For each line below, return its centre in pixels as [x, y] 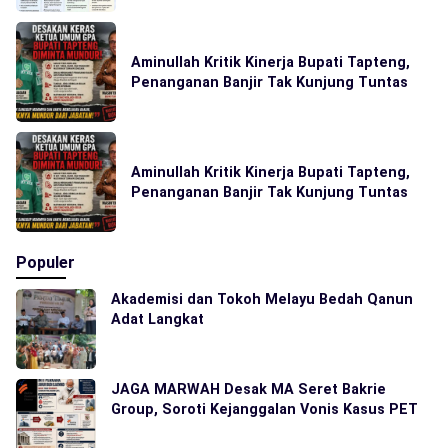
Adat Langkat [157, 319]
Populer [45, 263]
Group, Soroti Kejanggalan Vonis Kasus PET [264, 409]
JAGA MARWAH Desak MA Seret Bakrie [248, 389]
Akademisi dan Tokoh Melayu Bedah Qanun [262, 299]
